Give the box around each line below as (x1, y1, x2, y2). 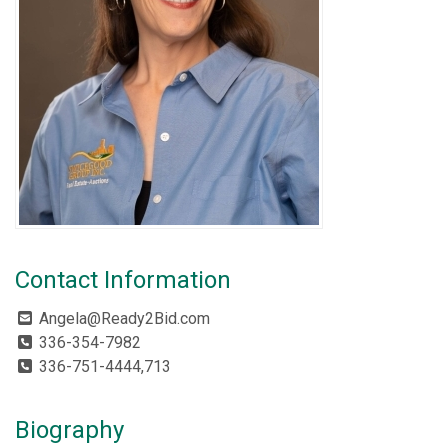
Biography (15, 416, 124, 444)
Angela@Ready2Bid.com (39, 309, 210, 328)
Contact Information (15, 266, 231, 294)
